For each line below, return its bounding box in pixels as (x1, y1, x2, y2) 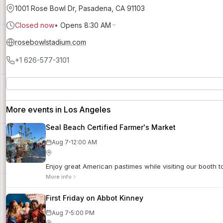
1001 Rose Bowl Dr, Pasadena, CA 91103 (15, 4, 145, 13)
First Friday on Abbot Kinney (46, 193, 143, 202)
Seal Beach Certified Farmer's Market (46, 123, 176, 132)
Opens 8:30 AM (60, 21, 111, 30)
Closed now (15, 21, 54, 30)
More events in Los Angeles (6, 105, 111, 115)
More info (46, 173, 72, 180)
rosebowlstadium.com (15, 38, 86, 47)
